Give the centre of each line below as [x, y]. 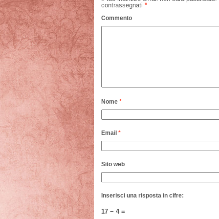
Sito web [113, 164]
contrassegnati [123, 5]
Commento [117, 18]
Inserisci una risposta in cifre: [142, 196]
